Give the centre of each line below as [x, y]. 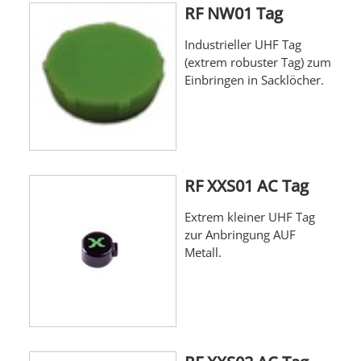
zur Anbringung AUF [240, 234]
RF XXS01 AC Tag [246, 185]
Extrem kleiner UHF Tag [249, 216]
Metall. [203, 252]
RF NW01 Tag [233, 14]
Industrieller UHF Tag [243, 45]
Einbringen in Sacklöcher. [254, 80]
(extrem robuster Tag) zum [257, 62]
